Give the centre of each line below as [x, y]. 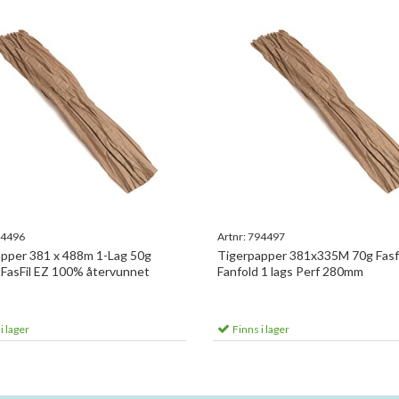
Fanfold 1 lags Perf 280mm [290, 271]
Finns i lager [260, 329]
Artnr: [232, 236]
